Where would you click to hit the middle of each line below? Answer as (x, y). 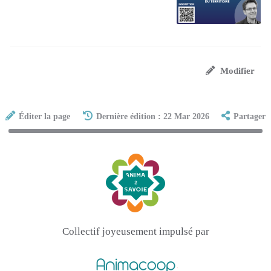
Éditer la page (45, 116)
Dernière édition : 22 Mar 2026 (152, 116)
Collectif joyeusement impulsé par (135, 232)
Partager (249, 116)
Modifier (237, 71)
